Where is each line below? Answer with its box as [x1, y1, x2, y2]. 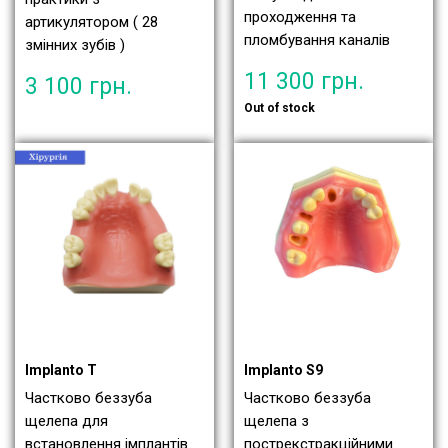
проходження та [244, 8, 356, 27]
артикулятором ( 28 [25, 13, 158, 32]
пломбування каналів [244, 31, 390, 50]
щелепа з [244, 411, 309, 430]
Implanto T [25, 361, 97, 378]
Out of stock [244, 100, 315, 115]
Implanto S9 [244, 361, 323, 378]
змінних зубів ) [25, 36, 125, 55]
